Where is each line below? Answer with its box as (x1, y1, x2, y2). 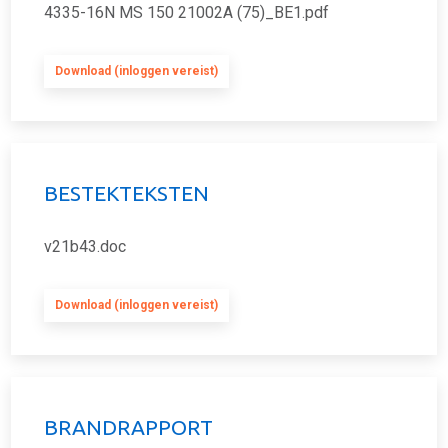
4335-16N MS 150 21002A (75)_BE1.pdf (44, 3, 329, 22)
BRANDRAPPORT (44, 415, 213, 439)
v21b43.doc (44, 237, 126, 256)
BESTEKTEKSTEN (44, 181, 209, 205)
